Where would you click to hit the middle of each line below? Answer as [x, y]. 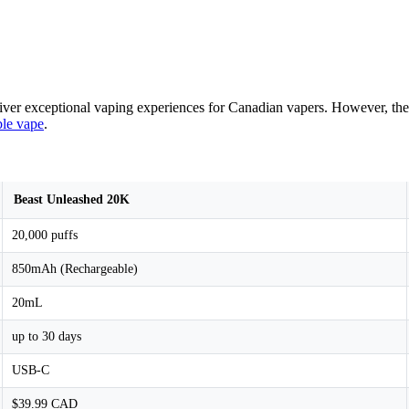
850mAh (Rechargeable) [75, 269]
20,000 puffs [45, 236]
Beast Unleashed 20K [72, 200]
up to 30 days [47, 337]
